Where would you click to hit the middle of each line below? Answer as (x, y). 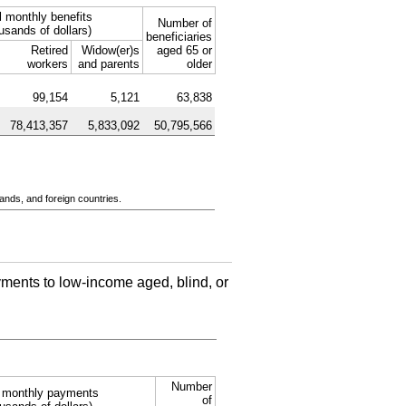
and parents (108, 63)
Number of (184, 23)
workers (47, 63)
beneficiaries (179, 36)
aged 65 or (184, 50)
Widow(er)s (110, 50)
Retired (49, 50)
